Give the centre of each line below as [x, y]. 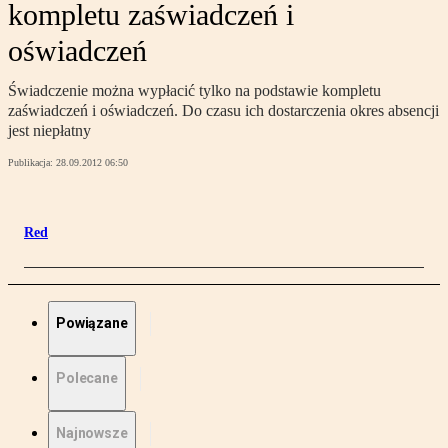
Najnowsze [92, 433]
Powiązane [92, 323]
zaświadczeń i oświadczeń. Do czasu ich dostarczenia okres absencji [223, 111]
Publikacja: [32, 163]
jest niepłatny [49, 131]
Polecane [87, 378]
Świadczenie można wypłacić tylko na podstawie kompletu [194, 91]
